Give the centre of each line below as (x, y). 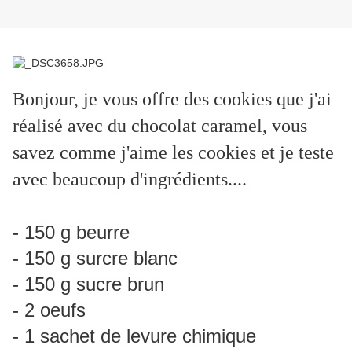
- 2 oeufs (49, 310)
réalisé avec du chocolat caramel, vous (160, 126)
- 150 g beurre (71, 233)
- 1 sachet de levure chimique (134, 336)
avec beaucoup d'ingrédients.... (130, 180)
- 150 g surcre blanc (95, 258)
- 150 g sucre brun (88, 284)
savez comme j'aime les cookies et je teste (173, 153)
